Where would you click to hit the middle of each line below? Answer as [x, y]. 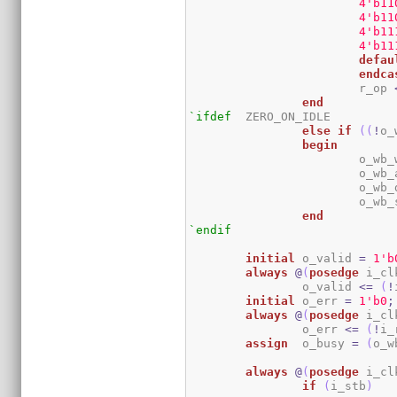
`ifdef [210, 116]
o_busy [327, 343]
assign [267, 343]
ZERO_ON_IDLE [239, 116]
